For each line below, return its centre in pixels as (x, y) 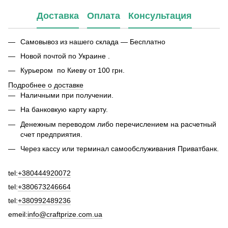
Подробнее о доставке (46, 85)
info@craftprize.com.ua (65, 215)
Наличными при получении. (67, 95)
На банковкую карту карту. (64, 110)
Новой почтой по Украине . (65, 56)
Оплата (103, 16)
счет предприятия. (51, 134)
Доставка (58, 16)
